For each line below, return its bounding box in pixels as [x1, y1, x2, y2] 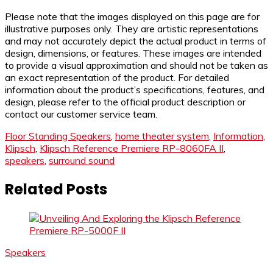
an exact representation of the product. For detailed [5, 71, 229, 84]
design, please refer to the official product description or [5, 96, 246, 108]
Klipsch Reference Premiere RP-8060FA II [40, 142, 224, 155]
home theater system [115, 130, 209, 143]
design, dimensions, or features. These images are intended [5, 47, 261, 60]
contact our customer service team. [5, 108, 157, 121]
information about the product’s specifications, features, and [5, 83, 264, 96]
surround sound [49, 154, 115, 167]
